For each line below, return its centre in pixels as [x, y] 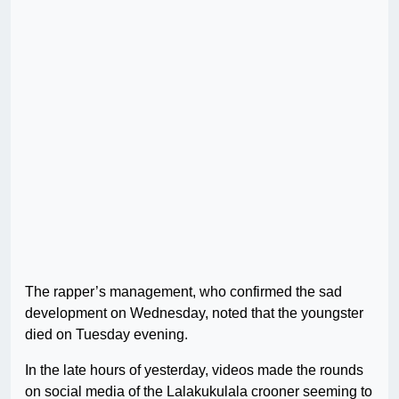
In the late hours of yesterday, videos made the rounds [194, 370]
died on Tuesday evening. [106, 335]
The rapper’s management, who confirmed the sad [183, 292]
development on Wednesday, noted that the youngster [194, 313]
